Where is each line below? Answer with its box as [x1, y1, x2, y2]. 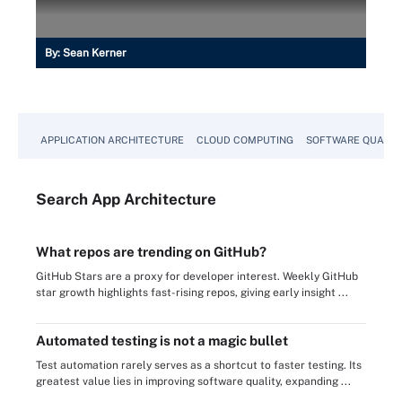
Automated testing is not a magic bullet [36, 333, 288, 348]
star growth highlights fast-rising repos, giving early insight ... [36, 286, 348, 299]
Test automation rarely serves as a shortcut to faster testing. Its [36, 359, 362, 371]
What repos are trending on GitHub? [36, 244, 267, 259]
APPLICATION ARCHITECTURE [40, 135, 184, 145]
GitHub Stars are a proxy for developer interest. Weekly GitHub [36, 270, 358, 283]
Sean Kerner [63, 47, 127, 59]
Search [36, 190, 92, 208]
